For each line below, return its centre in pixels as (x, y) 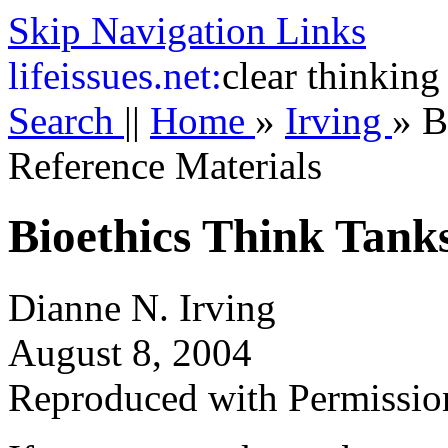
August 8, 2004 (130, 352)
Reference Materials (165, 165)
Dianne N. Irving (142, 307)
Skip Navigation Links (187, 30)
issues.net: (141, 75)
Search (66, 120)
